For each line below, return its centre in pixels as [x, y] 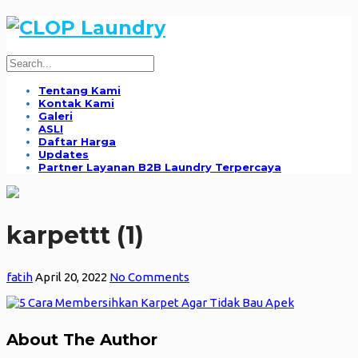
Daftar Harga [77, 141]
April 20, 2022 [71, 276]
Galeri [56, 115]
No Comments [149, 276]
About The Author [82, 340]
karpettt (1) [75, 235]
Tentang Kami [80, 90]
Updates [64, 154]
